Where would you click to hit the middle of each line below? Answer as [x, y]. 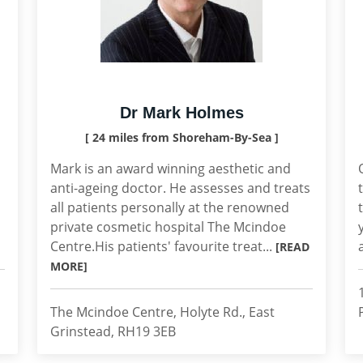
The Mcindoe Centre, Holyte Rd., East [162, 312]
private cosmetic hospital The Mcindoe [168, 227]
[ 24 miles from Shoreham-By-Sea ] [181, 137]
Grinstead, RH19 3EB [113, 331]
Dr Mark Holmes [181, 113]
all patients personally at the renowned [170, 207]
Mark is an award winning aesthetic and [171, 169]
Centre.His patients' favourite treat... [163, 246]
